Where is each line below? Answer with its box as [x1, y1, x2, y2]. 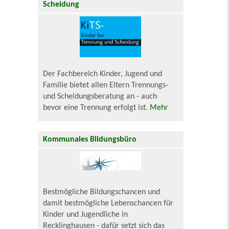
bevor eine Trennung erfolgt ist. [43, 104, 150, 112]
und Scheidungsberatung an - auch [43, 93, 157, 101]
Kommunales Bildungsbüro [43, 135, 137, 144]
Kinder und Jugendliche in [43, 211, 128, 219]
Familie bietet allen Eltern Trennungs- [43, 81, 169, 90]
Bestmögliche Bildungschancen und [43, 188, 161, 197]
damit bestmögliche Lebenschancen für [43, 199, 174, 208]
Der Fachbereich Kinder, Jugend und [43, 70, 163, 79]
